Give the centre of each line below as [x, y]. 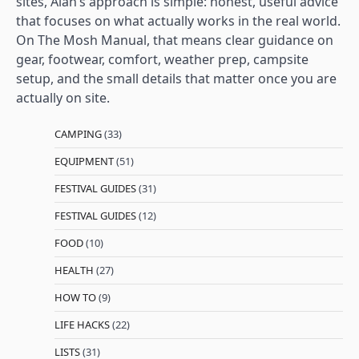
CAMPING [78, 134]
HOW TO [75, 298]
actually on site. [63, 98]
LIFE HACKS [82, 325]
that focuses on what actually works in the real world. [178, 21]
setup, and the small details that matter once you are [176, 79]
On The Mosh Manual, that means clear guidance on [175, 40]
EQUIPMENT [84, 161]
